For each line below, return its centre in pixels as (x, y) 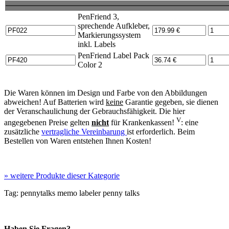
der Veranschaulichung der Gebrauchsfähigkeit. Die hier (95, 111)
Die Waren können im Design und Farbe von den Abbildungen (106, 93)
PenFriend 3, (98, 17)
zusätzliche (23, 132)
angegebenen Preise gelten (48, 123)
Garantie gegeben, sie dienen (171, 102)
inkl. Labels (97, 44)
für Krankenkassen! (143, 123)
